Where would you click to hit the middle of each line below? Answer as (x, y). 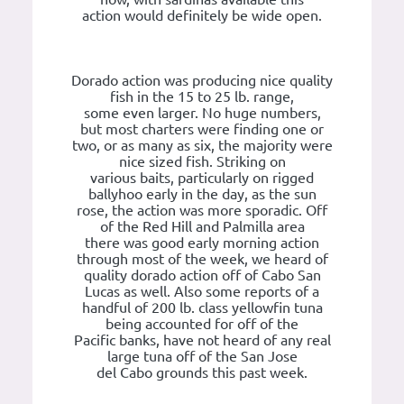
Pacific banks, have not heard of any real (202, 340)
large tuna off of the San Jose (202, 357)
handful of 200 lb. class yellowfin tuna (202, 308)
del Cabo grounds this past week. (202, 373)
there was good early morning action (202, 243)
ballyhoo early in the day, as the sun (202, 194)
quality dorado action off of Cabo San (202, 275)
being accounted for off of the (202, 324)
